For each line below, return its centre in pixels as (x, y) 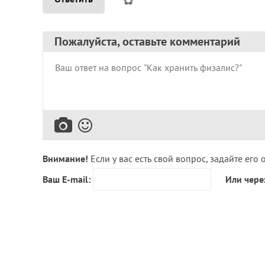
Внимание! (65, 158)
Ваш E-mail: (67, 179)
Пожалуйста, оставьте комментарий (147, 41)
